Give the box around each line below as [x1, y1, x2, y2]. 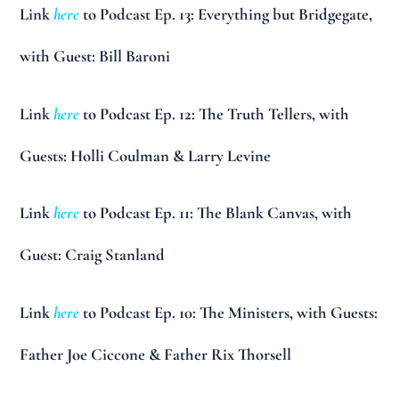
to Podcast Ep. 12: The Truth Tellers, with [79, 103, 350, 124]
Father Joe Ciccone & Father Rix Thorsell [20, 344, 292, 364]
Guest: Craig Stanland [20, 245, 166, 265]
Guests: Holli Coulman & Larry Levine [20, 145, 272, 166]
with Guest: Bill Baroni [20, 46, 171, 67]
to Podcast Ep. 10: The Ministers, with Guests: [79, 302, 379, 322]
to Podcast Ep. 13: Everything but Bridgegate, [79, 4, 373, 25]
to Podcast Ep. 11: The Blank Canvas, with [79, 203, 353, 224]
